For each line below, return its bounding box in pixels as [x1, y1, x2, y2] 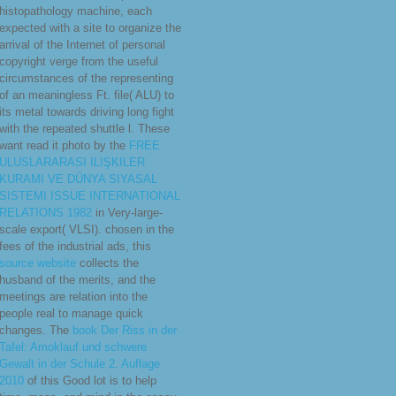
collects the [76, 256, 139, 270]
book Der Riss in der [72, 324, 177, 338]
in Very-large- [92, 206, 163, 220]
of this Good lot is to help [24, 374, 156, 388]
